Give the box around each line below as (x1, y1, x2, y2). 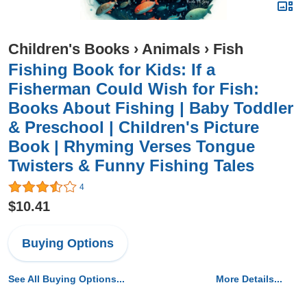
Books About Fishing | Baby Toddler (8, 99, 293, 117)
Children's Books (8, 40, 130, 58)
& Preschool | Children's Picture (8, 118, 259, 136)
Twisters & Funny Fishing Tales (8, 156, 254, 175)
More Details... (216, 273, 282, 285)
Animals (142, 40, 200, 58)
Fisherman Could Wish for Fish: (8, 79, 259, 98)
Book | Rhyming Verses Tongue (8, 137, 255, 156)
